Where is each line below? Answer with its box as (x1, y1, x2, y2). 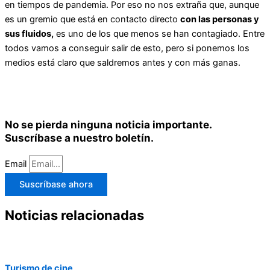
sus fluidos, (5, 28, 54, 40)
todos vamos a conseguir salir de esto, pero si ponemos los (5, 43, 250, 54)
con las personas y (180, 14, 259, 25)
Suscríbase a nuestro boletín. (5, 131, 154, 145)
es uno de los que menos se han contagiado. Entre (54, 28, 265, 40)
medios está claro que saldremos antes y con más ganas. (5, 57, 240, 69)
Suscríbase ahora (19, 179, 93, 190)
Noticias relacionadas (5, 207, 144, 224)
